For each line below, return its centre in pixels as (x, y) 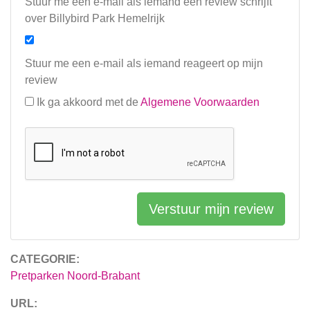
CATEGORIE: (45, 259)
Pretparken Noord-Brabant (75, 276)
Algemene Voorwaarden (200, 102)
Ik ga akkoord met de (89, 102)
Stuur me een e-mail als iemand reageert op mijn (144, 64)
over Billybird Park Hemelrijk (95, 19)
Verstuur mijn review (211, 209)
